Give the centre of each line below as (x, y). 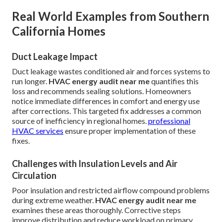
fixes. (21, 141)
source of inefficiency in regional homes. (80, 121)
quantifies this (174, 81)
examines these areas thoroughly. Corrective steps (96, 210)
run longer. (30, 81)
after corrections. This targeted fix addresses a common (107, 111)
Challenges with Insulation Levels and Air (95, 164)
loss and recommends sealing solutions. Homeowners (102, 91)
